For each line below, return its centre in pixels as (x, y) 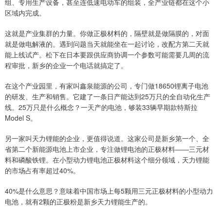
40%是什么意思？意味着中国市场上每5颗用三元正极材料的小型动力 (109, 191)
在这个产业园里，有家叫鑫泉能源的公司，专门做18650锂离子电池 (107, 85)
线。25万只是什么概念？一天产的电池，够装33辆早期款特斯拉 (101, 107)
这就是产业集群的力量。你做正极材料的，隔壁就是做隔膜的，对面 (107, 33)
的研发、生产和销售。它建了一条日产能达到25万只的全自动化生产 (108, 96)
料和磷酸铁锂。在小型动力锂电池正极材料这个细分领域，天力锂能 (107, 159)
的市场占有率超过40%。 (42, 170)
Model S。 (21, 118)
